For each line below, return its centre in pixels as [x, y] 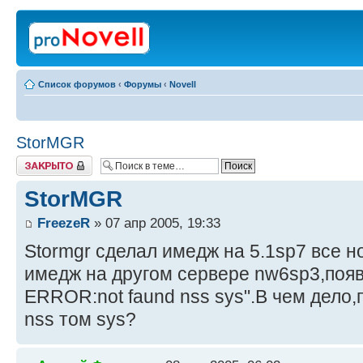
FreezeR [64, 223]
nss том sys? [80, 320]
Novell [183, 84]
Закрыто [34, 160]
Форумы [143, 84]
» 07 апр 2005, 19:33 [155, 223]
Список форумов [77, 84]
